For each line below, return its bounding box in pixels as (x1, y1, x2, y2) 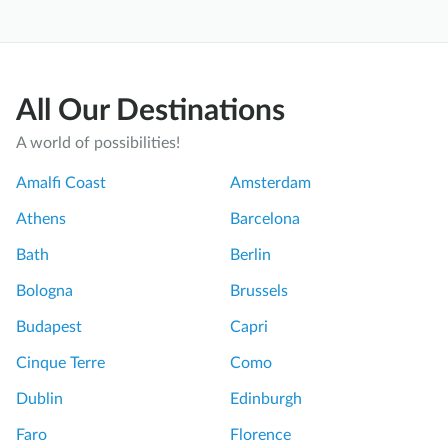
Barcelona (230, 211, 300, 228)
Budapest (16, 319, 82, 336)
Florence (230, 427, 291, 444)
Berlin (230, 247, 271, 264)
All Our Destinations (16, 96, 285, 127)
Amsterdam (230, 175, 311, 192)
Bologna (16, 283, 73, 300)
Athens (16, 211, 66, 228)
